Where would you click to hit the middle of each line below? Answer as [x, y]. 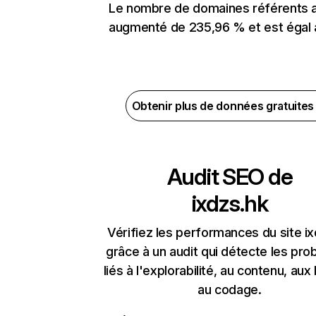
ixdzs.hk [230, 204]
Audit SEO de [230, 177]
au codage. [230, 290]
